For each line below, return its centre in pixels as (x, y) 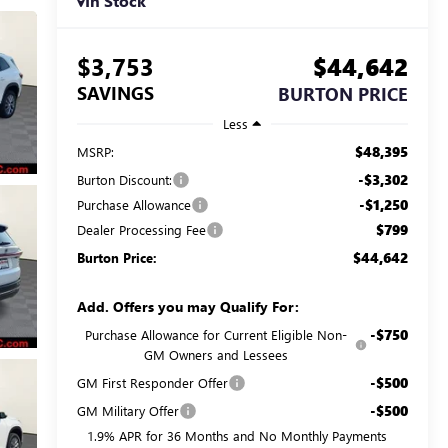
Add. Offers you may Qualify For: (187, 306)
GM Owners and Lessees (215, 354)
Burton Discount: (124, 179)
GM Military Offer (127, 410)
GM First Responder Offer (152, 382)
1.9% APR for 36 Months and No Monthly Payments (236, 435)
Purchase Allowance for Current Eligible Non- (215, 334)
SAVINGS (115, 93)
